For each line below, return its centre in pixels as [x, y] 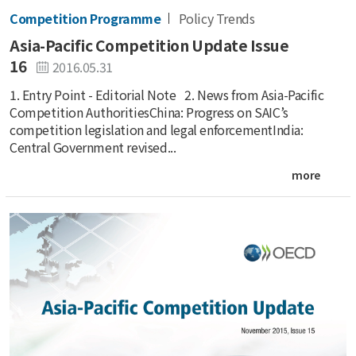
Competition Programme [85, 18]
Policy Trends [217, 18]
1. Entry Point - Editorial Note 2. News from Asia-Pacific [167, 95]
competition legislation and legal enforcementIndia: [157, 130]
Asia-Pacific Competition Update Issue [149, 45]
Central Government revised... [93, 147]
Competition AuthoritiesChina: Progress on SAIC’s [149, 112]
